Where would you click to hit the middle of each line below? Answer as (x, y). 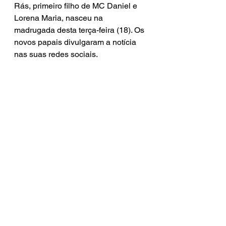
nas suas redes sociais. (56, 54)
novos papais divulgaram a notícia (76, 42)
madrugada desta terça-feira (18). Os (80, 30)
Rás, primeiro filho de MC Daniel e (77, 6)
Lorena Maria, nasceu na (60, 18)
